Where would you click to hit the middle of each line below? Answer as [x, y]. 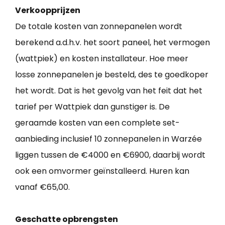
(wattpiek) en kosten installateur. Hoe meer [102, 58]
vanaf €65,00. [42, 187]
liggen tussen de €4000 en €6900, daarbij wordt [110, 155]
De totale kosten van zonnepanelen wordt [99, 26]
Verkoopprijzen [48, 10]
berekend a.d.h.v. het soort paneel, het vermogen [113, 42]
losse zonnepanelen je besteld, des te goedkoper [112, 74]
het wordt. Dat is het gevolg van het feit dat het [109, 90]
